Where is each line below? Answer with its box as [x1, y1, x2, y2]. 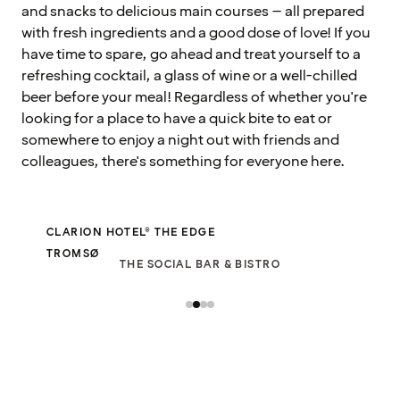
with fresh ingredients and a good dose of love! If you [21, 22, 371, 43]
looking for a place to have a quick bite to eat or [21, 108, 332, 129]
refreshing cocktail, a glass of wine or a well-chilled [21, 65, 357, 86]
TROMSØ [46, 246, 100, 262]
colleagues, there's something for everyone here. [21, 151, 345, 171]
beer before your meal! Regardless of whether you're [21, 87, 367, 107]
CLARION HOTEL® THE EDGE [46, 224, 216, 240]
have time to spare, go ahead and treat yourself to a [21, 44, 361, 64]
